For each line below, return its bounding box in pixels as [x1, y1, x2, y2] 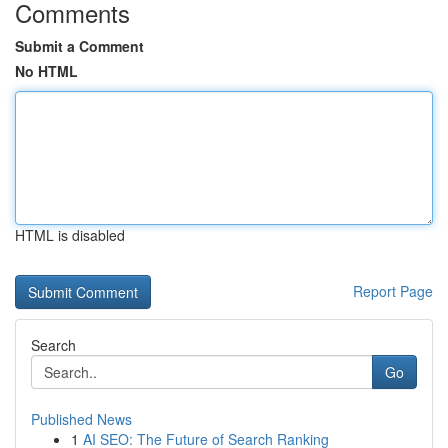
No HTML [15, 61, 78, 81]
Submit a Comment [15, 36, 144, 56]
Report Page [353, 281, 433, 301]
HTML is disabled [15, 225, 125, 245]
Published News [31, 409, 132, 429]
